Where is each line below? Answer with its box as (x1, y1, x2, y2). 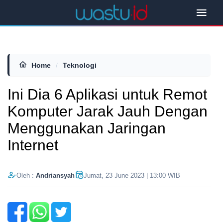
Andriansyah (36, 172, 75, 179)
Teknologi (63, 61, 97, 69)
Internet (7, 137, 58, 153)
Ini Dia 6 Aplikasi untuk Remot (7, 86, 207, 103)
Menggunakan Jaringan (7, 120, 166, 136)
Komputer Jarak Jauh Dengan (7, 103, 208, 119)
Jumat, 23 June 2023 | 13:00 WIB (84, 172, 180, 179)
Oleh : (16, 172, 36, 179)
